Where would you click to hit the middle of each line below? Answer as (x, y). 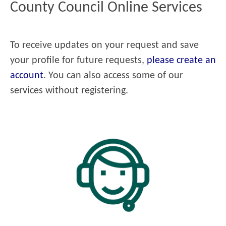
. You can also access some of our (113, 75)
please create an (181, 60)
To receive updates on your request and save (104, 45)
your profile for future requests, (78, 60)
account (27, 75)
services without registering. (69, 91)
